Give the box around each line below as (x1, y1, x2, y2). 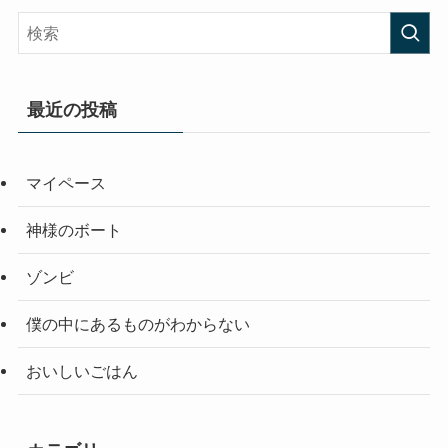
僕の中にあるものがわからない (25, 315, 250, 334)
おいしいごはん (25, 362, 138, 381)
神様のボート (25, 220, 122, 239)
